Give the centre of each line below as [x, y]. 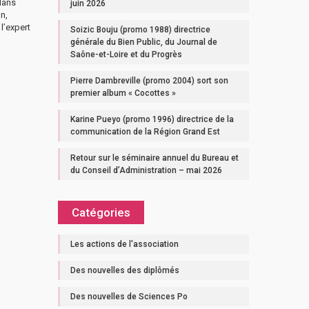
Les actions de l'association [124, 244]
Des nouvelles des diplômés [124, 270]
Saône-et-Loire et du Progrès [126, 54]
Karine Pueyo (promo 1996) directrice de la [152, 119]
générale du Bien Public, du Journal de [143, 42]
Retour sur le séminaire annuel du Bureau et [154, 158]
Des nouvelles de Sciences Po [129, 297]
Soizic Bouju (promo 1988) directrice [140, 30]
